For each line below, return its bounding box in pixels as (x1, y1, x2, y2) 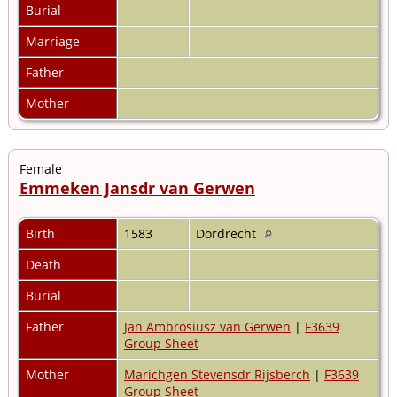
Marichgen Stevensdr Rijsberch (124, 365, 310, 383)
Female (19, 160, 62, 177)
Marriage (26, 32, 83, 50)
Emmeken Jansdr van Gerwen (19, 176, 255, 198)
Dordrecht (196, 224, 260, 242)
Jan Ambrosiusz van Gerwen (124, 317, 291, 335)
